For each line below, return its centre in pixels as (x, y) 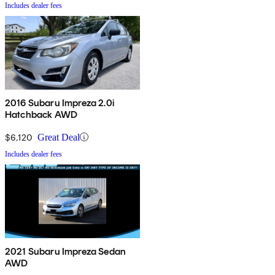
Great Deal (59, 137)
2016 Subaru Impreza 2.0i (60, 103)
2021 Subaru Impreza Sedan (65, 251)
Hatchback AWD (41, 114)
